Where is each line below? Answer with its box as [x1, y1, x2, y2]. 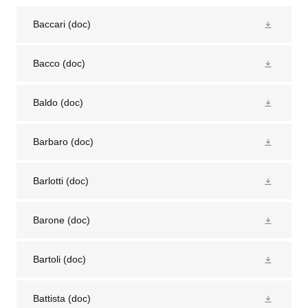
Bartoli [33, 254, 60, 265]
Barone [33, 214, 65, 225]
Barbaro [33, 136, 68, 147]
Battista [33, 293, 65, 304]
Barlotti [33, 175, 63, 186]
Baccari [33, 19, 65, 30]
